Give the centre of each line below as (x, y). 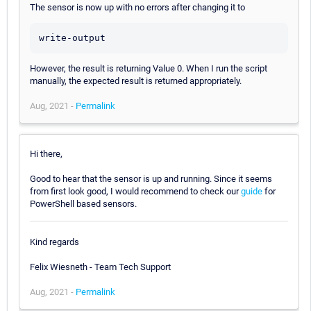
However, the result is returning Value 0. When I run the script (149, 68)
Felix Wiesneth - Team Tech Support (100, 267)
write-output (72, 37)
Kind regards (54, 242)
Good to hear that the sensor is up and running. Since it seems (151, 178)
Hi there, (46, 153)
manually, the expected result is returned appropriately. (136, 81)
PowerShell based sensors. (83, 203)
